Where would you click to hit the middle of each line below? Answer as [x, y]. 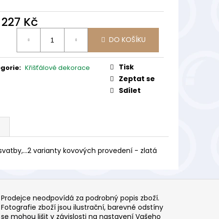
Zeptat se [137, 78]
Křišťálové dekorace [57, 67]
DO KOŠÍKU [127, 40]
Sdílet [130, 90]
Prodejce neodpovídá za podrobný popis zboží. [80, 198]
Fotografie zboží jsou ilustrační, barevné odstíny [82, 207]
